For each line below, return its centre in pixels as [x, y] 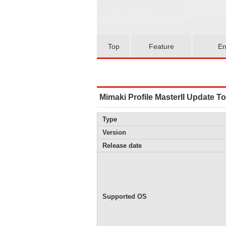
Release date [122, 146]
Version [114, 132]
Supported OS [125, 196]
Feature [161, 46]
